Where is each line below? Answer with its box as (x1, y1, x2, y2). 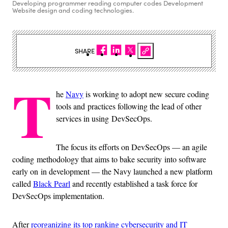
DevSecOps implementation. (12, 190, 104, 202)
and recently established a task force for (70, 178, 197, 189)
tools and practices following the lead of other (56, 101, 202, 112)
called (12, 178, 33, 189)
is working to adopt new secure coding (83, 89, 209, 100)
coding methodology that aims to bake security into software (12, 154, 206, 165)
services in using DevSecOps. (56, 113, 152, 124)
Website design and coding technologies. (12, 6, 134, 15)
